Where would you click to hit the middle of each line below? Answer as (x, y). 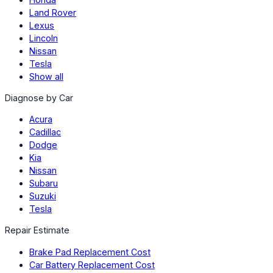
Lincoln (44, 38)
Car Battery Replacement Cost (92, 264)
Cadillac (45, 132)
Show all (46, 76)
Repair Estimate (37, 230)
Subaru (44, 183)
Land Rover (53, 12)
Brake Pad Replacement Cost (90, 252)
